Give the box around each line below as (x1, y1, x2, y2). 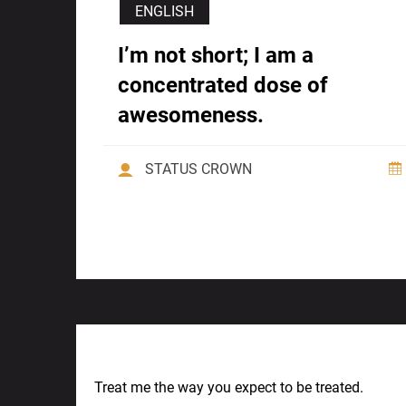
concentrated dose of (118, 72, 328, 99)
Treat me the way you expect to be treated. (94, 378, 363, 396)
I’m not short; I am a (118, 43, 314, 69)
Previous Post (121, 348, 201, 363)
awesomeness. (118, 102, 264, 129)
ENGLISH (135, 3, 194, 21)
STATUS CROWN (145, 160, 252, 179)
